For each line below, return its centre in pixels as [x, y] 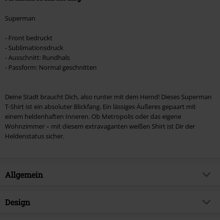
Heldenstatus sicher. [35, 136]
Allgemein [24, 175]
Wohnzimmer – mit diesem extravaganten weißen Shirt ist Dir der [100, 126]
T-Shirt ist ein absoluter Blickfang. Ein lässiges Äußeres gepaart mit [100, 107]
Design [18, 202]
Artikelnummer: [28, 199]
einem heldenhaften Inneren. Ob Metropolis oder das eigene [93, 117]
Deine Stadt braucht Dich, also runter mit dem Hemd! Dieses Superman [108, 97]
